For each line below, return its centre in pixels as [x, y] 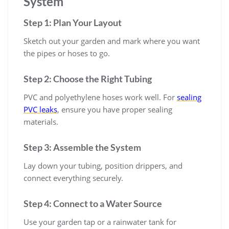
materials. [41, 121]
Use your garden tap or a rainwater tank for [100, 222]
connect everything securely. [73, 178]
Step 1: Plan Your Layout [73, 22]
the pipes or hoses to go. [67, 53]
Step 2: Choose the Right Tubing [88, 78]
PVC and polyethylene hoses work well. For [100, 97]
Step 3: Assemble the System [82, 147]
